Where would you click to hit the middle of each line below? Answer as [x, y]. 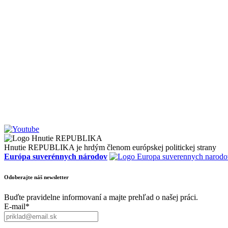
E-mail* [17, 206]
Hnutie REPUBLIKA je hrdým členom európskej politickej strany [110, 147]
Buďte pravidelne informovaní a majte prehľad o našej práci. [101, 197]
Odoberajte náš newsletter [36, 177]
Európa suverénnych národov [56, 156]
